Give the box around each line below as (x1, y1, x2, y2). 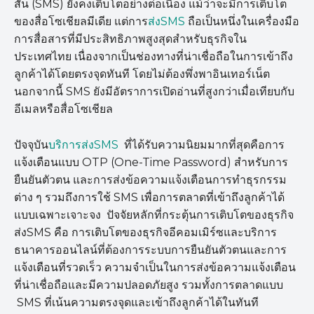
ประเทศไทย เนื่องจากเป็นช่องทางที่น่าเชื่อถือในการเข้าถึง (14, 50, 293, 64)
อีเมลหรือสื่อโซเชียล (14, 102, 113, 116)
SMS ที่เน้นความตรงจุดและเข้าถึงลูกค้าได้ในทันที (14, 296, 259, 310)
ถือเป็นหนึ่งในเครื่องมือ (185, 15, 299, 29)
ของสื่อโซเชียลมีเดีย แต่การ (14, 15, 148, 29)
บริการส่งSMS (48, 138, 121, 152)
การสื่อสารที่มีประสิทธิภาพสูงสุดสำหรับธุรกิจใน (14, 32, 247, 46)
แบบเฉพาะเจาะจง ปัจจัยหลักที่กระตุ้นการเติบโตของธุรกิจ (14, 208, 294, 222)
